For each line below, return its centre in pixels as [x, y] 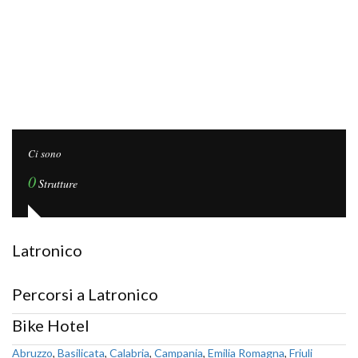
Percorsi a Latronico [85, 294]
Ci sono [45, 153]
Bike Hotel [51, 325]
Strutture [58, 183]
